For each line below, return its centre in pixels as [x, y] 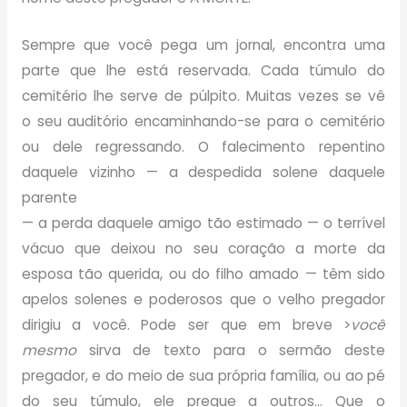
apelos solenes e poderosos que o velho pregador [203, 300]
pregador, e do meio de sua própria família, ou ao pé [203, 376]
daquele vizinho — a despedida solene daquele [203, 173]
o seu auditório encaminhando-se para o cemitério [203, 122]
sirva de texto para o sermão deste [231, 351]
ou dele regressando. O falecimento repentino [203, 147]
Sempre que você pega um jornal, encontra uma [203, 45]
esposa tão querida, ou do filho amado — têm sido [203, 274]
